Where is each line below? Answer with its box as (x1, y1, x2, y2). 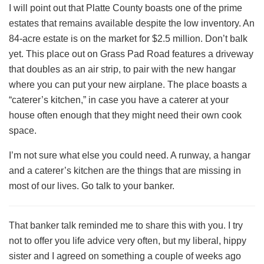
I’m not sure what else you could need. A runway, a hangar (9, 150, 250, 160)
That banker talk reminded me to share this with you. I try (9, 220, 243, 230)
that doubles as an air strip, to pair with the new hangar (9, 64, 236, 74)
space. (9, 125, 37, 136)
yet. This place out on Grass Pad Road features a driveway (9, 48, 253, 59)
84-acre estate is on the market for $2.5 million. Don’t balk (9, 33, 247, 44)
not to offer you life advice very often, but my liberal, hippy (9, 235, 246, 246)
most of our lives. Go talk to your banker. (9, 180, 174, 191)
